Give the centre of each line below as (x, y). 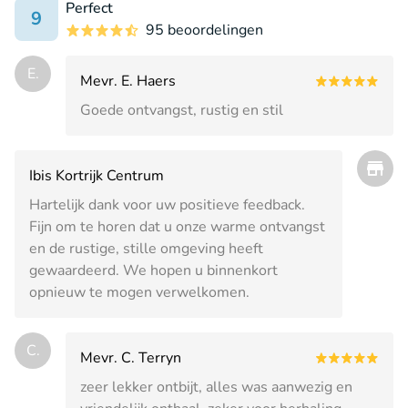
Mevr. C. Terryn (131, 357)
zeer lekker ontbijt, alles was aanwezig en (216, 387)
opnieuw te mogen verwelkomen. (139, 292)
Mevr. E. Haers (128, 81)
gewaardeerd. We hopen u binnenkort (153, 270)
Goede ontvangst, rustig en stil (182, 110)
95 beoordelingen (204, 30)
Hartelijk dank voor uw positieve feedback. (167, 204)
